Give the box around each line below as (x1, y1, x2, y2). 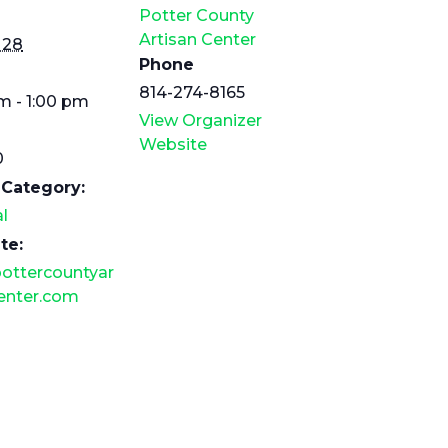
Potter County (139, 6, 254, 25)
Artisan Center (139, 30, 256, 49)
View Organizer (139, 111, 262, 130)
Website (139, 135, 207, 154)
